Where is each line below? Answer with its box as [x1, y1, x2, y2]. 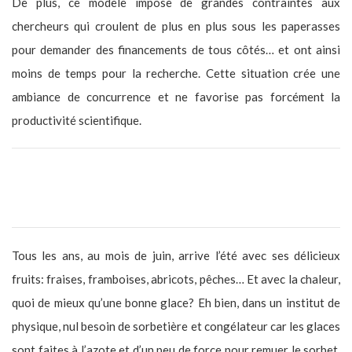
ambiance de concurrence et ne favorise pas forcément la [12, 89, 340, 104]
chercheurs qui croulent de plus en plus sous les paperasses [12, 18, 340, 33]
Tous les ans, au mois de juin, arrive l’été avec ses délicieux [12, 247, 340, 262]
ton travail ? [12, 192, 75, 207]
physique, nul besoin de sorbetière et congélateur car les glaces [12, 318, 340, 333]
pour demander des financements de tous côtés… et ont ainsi [12, 42, 340, 57]
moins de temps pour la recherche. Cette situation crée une [12, 65, 340, 80]
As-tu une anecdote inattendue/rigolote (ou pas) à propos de [12, 168, 340, 183]
